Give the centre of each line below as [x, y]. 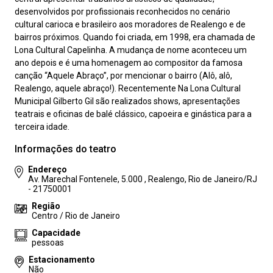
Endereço [48, 169]
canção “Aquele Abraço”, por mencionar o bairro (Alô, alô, [123, 76]
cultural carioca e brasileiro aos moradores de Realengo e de [130, 24]
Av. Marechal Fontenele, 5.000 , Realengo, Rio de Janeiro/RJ [143, 179]
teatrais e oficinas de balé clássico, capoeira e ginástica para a [133, 114]
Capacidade [56, 233]
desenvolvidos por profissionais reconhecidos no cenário [122, 12]
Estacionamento [62, 260]
